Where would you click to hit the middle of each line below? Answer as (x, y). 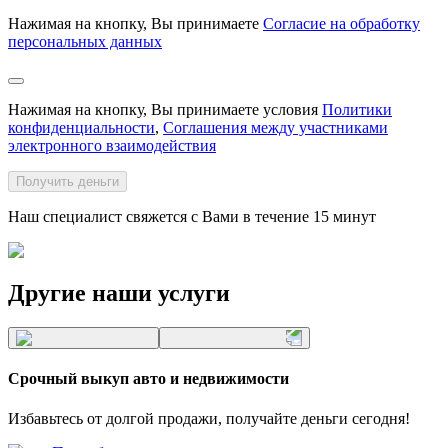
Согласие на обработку (341, 24)
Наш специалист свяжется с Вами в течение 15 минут (192, 217)
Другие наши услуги (119, 293)
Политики (357, 110)
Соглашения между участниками (275, 128)
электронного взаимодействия (112, 146)
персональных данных (85, 42)
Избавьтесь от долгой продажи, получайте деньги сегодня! (209, 418)
